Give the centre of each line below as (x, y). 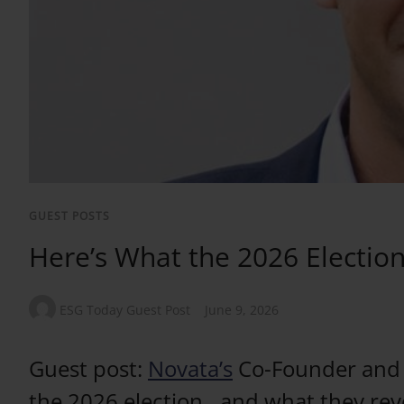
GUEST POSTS (69, 216)
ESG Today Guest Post (125, 310)
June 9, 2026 (242, 310)
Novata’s (190, 368)
